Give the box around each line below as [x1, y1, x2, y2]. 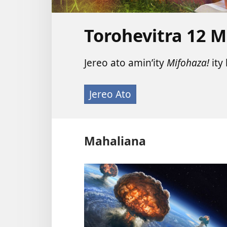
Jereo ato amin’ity [84, 56, 167, 70]
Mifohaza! [167, 56, 209, 70]
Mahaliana [84, 133, 146, 149]
